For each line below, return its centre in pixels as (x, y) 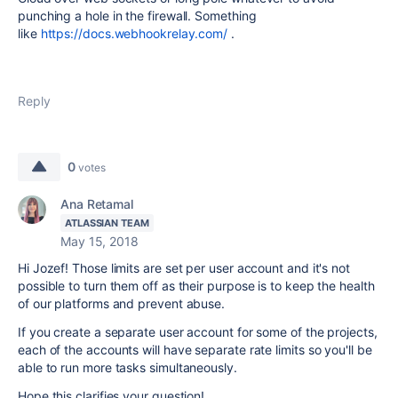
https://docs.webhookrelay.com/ (134, 33)
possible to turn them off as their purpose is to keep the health (196, 286)
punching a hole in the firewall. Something (137, 16)
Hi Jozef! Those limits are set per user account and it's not (184, 268)
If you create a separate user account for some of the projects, (198, 332)
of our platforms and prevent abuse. (123, 303)
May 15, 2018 (99, 241)
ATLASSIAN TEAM (107, 223)
